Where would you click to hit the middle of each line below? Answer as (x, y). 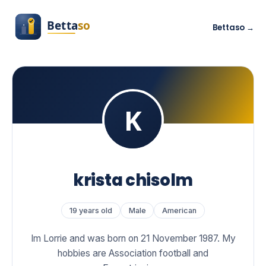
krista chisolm (133, 180)
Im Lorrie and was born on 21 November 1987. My (133, 238)
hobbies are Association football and (133, 253)
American (180, 210)
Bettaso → (233, 28)
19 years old (91, 210)
